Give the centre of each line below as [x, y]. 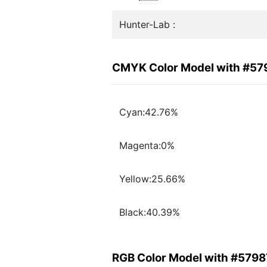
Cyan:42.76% [149, 112]
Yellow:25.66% [152, 179]
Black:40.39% [150, 212]
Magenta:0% [147, 146]
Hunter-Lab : [147, 24]
